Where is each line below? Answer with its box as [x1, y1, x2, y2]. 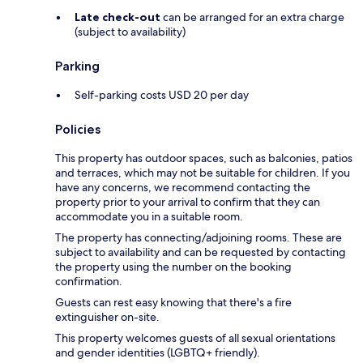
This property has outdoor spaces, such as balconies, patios [55, 151, 352, 166]
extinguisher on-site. [55, 310, 160, 325]
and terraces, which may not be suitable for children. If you [55, 165, 350, 181]
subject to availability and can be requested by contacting [55, 245, 346, 260]
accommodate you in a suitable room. [55, 209, 243, 224]
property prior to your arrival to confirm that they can [55, 194, 320, 210]
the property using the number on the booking [55, 259, 292, 275]
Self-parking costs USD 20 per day [75, 88, 249, 103]
